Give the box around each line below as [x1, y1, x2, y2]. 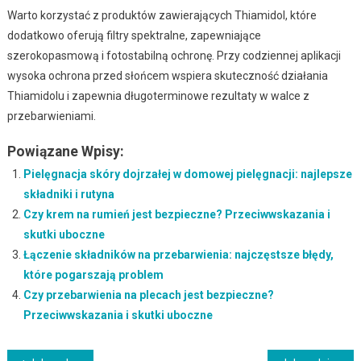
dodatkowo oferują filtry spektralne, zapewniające [6, 28, 261, 42]
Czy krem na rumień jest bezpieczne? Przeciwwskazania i [23, 207, 330, 221]
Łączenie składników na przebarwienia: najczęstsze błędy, [23, 247, 334, 261]
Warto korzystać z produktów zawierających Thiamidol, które [6, 8, 317, 22]
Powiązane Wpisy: [6, 143, 124, 160]
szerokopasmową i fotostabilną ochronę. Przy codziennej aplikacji [6, 48, 341, 62]
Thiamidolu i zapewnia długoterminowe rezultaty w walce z [6, 89, 309, 102]
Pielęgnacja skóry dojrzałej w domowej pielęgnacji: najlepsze [23, 167, 352, 180]
